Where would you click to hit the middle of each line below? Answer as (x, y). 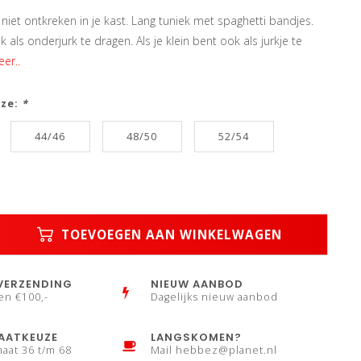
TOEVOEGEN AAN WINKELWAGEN (170, 234)
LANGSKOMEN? (197, 337)
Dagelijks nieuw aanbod (215, 297)
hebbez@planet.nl (227, 350)
